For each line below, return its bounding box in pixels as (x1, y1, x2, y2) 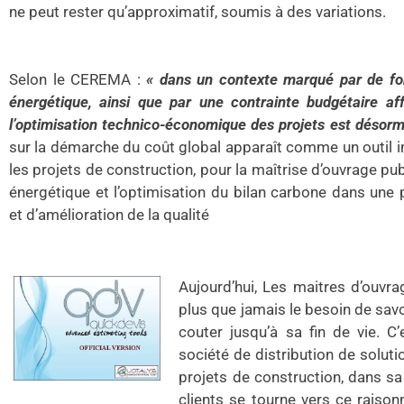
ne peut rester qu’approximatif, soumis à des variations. (9, 3, 386, 21)
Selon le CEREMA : (9, 70, 146, 88)
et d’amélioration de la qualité (9, 206, 209, 224)
